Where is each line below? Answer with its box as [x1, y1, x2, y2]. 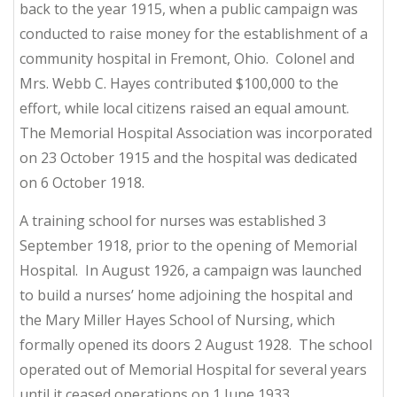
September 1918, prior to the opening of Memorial [19, 236, 357, 256]
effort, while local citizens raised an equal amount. [19, 98, 353, 119]
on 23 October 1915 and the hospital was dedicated [19, 148, 357, 168]
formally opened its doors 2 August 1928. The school [19, 335, 372, 355]
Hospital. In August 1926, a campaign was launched [19, 261, 362, 281]
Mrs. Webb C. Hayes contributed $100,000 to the [19, 74, 339, 94]
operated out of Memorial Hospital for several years [19, 360, 367, 380]
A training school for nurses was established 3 [19, 211, 326, 231]
